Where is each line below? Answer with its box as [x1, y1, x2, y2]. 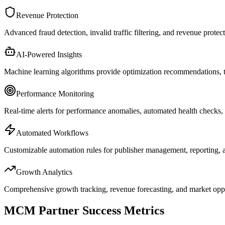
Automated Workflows [16, 128, 88, 137]
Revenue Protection [16, 11, 78, 20]
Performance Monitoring [16, 89, 94, 98]
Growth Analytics [16, 167, 72, 176]
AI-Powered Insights [16, 50, 82, 59]
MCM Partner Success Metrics [4, 203, 164, 217]
